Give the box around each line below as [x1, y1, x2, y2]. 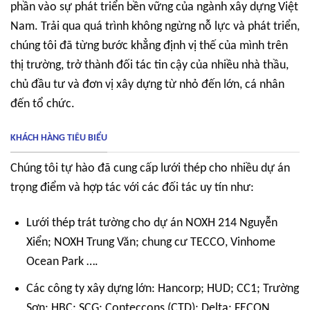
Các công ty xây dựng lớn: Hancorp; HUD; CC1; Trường [26, 282, 300, 296]
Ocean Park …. [26, 255, 99, 269]
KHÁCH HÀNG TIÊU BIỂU [10, 133, 107, 144]
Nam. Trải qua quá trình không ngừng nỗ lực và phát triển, [10, 19, 300, 33]
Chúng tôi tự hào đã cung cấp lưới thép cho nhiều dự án [10, 161, 290, 175]
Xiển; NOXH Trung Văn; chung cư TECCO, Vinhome [26, 236, 276, 250]
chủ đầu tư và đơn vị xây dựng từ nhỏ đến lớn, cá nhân [10, 77, 284, 91]
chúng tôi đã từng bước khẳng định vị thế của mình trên [10, 39, 288, 53]
